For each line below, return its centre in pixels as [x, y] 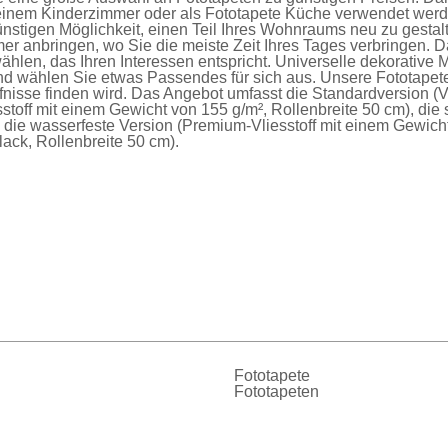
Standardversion [370, 93]
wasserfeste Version [101, 125]
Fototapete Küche [268, 13]
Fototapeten [276, 391]
